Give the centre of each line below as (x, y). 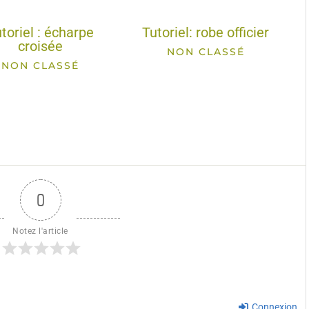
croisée (40, 47)
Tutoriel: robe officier (206, 33)
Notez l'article (40, 231)
